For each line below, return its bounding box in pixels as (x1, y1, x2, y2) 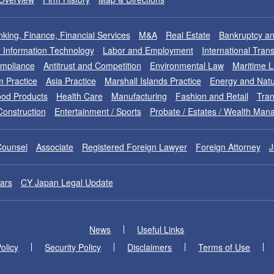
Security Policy (45, 241, 102, 253)
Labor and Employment (102, 44, 193, 56)
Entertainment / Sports (54, 105, 141, 117)
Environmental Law (149, 59, 224, 72)
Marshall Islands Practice (104, 75, 201, 87)
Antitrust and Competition (43, 59, 141, 72)
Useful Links (137, 223, 185, 235)
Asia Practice (45, 75, 96, 87)
